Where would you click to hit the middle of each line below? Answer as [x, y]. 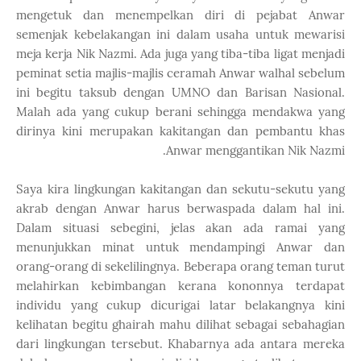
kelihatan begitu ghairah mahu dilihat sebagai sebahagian [180, 324]
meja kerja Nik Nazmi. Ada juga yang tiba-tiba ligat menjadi [180, 54]
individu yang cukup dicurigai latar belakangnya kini [180, 305]
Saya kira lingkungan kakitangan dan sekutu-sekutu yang [180, 189]
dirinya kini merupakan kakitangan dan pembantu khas [180, 131]
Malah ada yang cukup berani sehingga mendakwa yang [180, 112]
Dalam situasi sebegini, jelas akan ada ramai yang [180, 228]
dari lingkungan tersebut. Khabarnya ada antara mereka [180, 344]
